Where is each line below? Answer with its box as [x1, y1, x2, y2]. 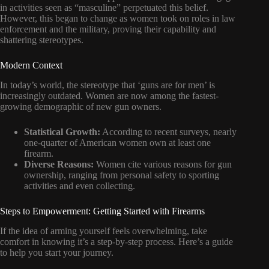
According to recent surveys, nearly [100, 126, 237, 137]
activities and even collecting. [24, 180, 135, 191]
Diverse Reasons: [24, 159, 94, 169]
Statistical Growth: [24, 126, 100, 137]
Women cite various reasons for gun [94, 159, 232, 169]
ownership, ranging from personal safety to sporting [24, 169, 219, 180]
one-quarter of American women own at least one [24, 137, 211, 148]
